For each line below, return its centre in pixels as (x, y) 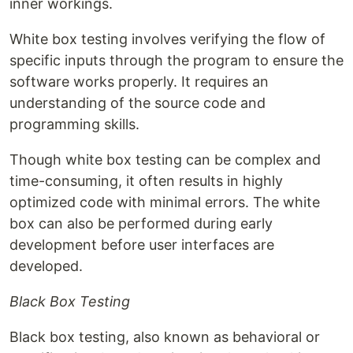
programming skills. (74, 124)
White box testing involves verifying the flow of (167, 39)
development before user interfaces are (142, 245)
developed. (46, 266)
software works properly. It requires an (139, 82)
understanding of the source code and (137, 103)
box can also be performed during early (141, 224)
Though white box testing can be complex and (165, 160)
